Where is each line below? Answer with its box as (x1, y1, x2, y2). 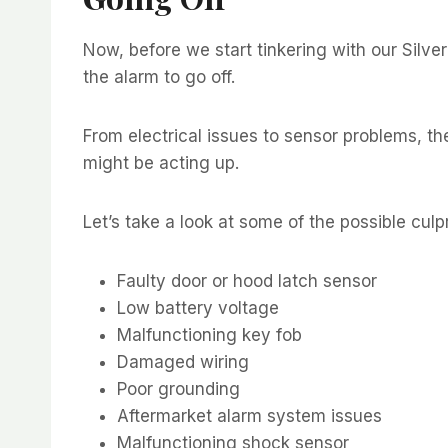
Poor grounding (117, 378, 240, 399)
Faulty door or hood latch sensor (117, 270, 377, 291)
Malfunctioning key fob (117, 324, 302, 345)
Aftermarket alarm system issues (117, 405, 382, 426)
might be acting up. (83, 152, 244, 173)
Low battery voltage (117, 297, 279, 318)
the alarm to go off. (83, 66, 240, 87)
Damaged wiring (117, 351, 249, 372)
